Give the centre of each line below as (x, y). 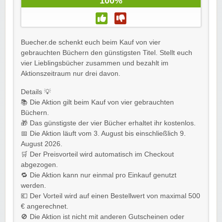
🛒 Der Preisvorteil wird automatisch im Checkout (97, 154)
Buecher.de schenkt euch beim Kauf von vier (91, 42)
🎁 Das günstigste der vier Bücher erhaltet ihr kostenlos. (108, 123)
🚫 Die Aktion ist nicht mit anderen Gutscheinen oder (103, 217)
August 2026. (42, 144)
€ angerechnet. (45, 206)
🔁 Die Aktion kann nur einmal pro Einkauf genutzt (99, 175)
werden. (33, 185)
